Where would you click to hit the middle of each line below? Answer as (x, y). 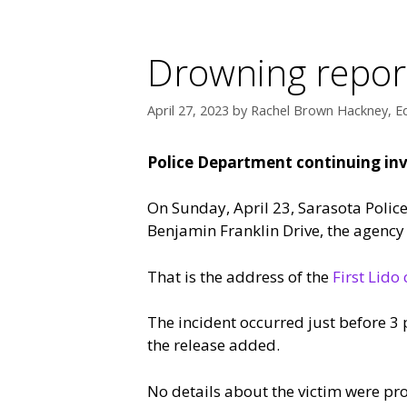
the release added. (213, 345)
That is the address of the (240, 276)
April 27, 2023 (188, 110)
